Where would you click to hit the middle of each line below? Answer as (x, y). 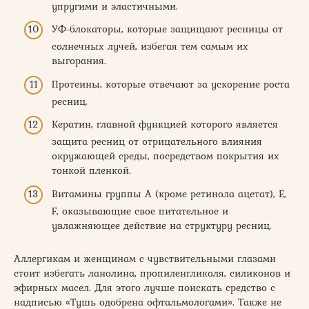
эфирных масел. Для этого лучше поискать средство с (144, 287)
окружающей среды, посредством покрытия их (166, 156)
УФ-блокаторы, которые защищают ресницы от (167, 29)
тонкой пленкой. (91, 171)
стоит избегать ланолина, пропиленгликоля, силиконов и (152, 273)
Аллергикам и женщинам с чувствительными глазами (145, 258)
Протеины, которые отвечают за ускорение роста (171, 84)
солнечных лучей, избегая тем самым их (150, 47)
